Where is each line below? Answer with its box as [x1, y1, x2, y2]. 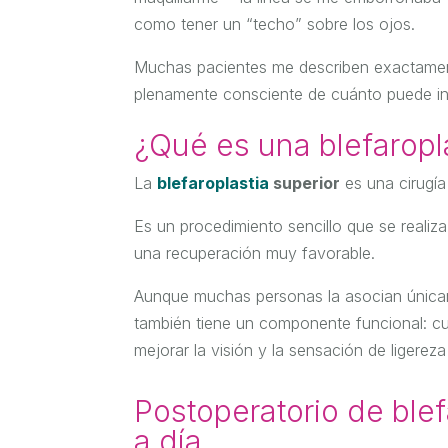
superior [269, 173, 341, 194]
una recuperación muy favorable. [134, 243, 376, 264]
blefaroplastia [157, 173, 270, 194]
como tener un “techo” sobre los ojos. [134, 14, 416, 35]
